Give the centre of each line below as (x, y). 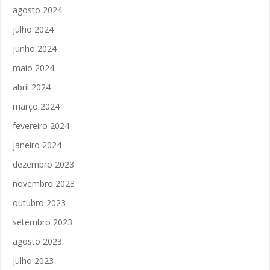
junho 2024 (35, 49)
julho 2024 (33, 29)
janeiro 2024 (37, 145)
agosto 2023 (37, 241)
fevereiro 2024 (41, 126)
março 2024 (36, 106)
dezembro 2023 (43, 164)
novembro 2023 (44, 184)
